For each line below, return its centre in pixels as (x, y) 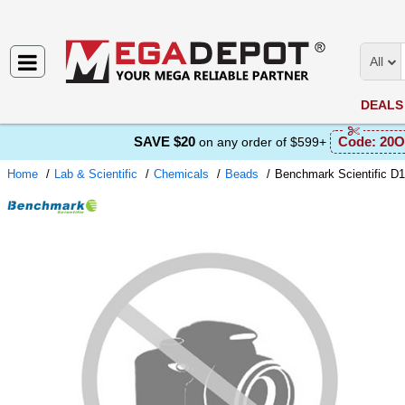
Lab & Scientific (96, 174)
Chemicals (181, 174)
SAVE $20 (164, 141)
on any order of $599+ (262, 142)
